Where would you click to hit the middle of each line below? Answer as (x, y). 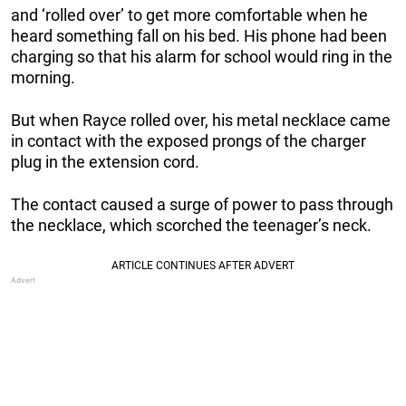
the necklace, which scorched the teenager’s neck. (191, 225)
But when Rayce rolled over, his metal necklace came (201, 120)
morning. (43, 77)
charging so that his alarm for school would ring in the (202, 56)
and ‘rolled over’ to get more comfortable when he (189, 14)
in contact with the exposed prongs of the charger (188, 140)
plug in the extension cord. (105, 161)
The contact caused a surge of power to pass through (202, 204)
